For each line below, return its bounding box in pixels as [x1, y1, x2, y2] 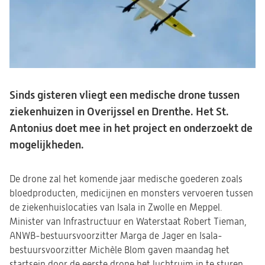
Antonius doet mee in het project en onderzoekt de [9, 121, 253, 135]
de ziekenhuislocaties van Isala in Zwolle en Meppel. [9, 202, 222, 213]
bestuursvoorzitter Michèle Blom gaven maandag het [9, 245, 230, 256]
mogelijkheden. [9, 138, 84, 151]
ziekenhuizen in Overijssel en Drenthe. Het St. [9, 105, 229, 118]
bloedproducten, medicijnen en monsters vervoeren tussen [9, 188, 253, 199]
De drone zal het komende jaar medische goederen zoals [9, 174, 243, 185]
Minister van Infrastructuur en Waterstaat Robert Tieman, [9, 216, 247, 227]
